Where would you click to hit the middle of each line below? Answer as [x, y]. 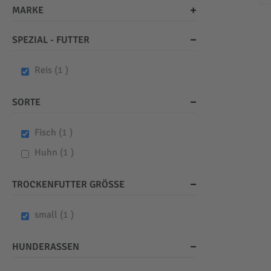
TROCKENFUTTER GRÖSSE [66, 185]
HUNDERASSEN [46, 247]
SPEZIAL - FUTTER [51, 40]
